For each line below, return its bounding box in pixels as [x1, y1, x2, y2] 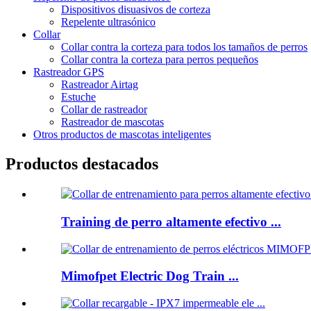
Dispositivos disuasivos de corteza [61, 3, 210, 15]
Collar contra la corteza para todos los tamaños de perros [61, 40, 308, 53]
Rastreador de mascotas [61, 115, 164, 128]
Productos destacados [6, 154, 158, 173]
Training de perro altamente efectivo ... [61, 215, 281, 230]
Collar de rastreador [61, 103, 147, 115]
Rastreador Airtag [61, 78, 138, 90]
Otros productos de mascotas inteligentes [33, 128, 211, 140]
